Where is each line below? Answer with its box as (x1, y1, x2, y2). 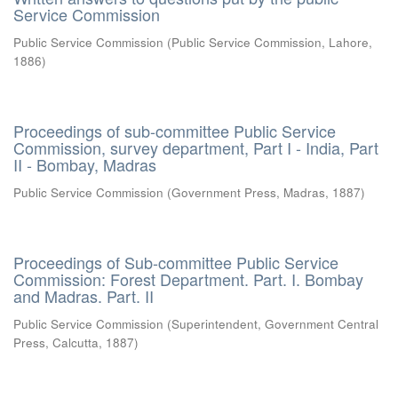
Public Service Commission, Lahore (171, 34, 369, 51)
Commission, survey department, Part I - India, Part (13, 136, 378, 159)
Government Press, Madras (171, 184, 325, 201)
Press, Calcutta (13, 334, 99, 351)
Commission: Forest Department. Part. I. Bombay (13, 267, 363, 291)
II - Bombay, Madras (13, 153, 156, 176)
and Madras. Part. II (13, 284, 154, 307)
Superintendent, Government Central (171, 315, 378, 332)
